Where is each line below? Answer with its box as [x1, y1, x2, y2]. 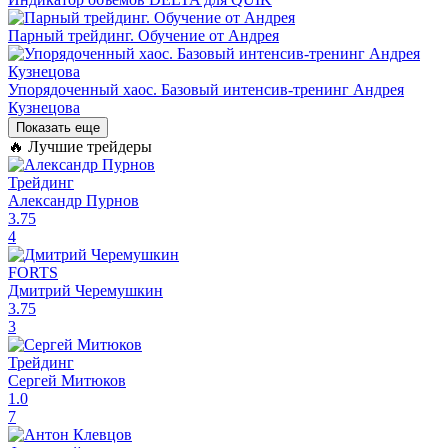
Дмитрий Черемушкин [8, 281, 163, 299]
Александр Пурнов [8, 191, 139, 209]
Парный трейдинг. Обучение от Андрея [8, 26, 279, 44]
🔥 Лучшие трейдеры [8, 137, 152, 155]
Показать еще [16, 119, 100, 135]
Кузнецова [8, 98, 80, 116]
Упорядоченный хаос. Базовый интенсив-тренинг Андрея [8, 80, 404, 98]
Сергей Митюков [8, 371, 126, 389]
